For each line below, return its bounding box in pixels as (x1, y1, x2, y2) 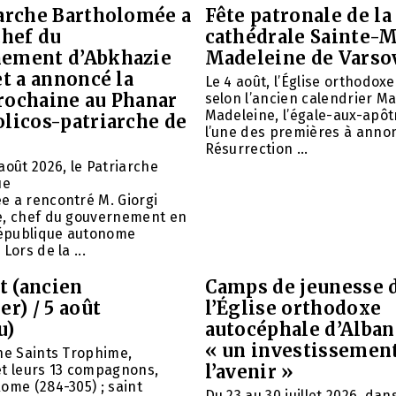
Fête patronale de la (204, 4, 392, 27)
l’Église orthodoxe (204, 296, 382, 319)
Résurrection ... (204, 140, 308, 157)
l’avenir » (204, 360, 294, 383)
